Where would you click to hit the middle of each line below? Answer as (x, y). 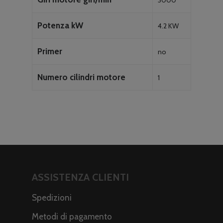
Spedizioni (52, 197)
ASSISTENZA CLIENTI (80, 177)
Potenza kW (60, 25)
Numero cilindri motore (81, 77)
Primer (50, 51)
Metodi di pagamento (72, 216)
